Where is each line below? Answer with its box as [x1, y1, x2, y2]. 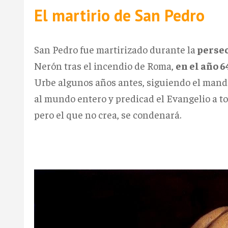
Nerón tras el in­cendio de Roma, [34, 59, 176, 72]
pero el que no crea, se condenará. [34, 107, 181, 121]
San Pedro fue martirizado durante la [34, 42, 195, 55]
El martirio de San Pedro [34, 4, 205, 26]
